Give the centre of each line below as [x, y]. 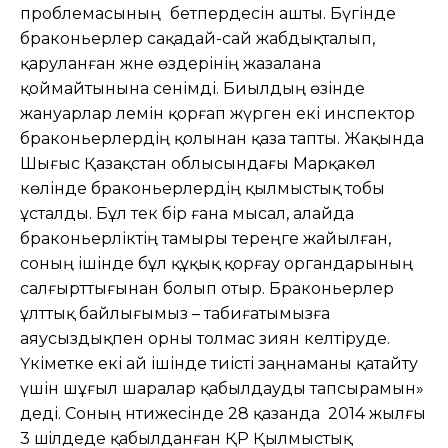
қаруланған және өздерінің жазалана [170, 63]
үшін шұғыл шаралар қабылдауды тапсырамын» [222, 388]
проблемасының [92, 13]
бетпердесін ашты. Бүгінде [283, 13]
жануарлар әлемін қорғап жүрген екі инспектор [217, 113]
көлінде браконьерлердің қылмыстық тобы [202, 188]
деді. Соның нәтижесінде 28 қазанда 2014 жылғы [223, 413]
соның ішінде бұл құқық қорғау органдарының [216, 263]
